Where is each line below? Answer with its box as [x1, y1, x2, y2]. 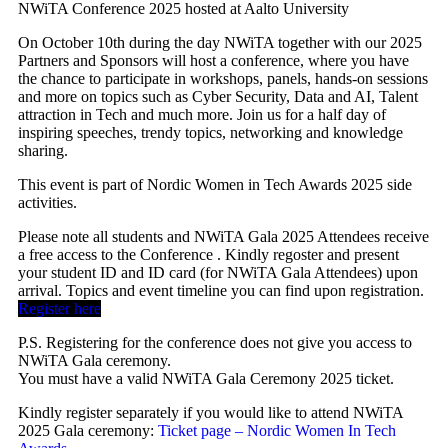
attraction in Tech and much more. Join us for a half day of [18, 106, 386, 124]
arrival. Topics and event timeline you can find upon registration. [18, 282, 424, 300]
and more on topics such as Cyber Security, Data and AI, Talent [18, 88, 418, 106]
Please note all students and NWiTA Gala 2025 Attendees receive [18, 228, 429, 246]
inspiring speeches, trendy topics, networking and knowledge [18, 124, 403, 142]
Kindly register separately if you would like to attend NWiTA [18, 404, 403, 422]
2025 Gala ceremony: [18, 422, 158, 440]
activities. [18, 194, 77, 212]
